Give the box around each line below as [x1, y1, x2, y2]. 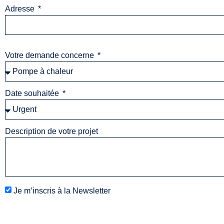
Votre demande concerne [5, 51, 96, 59]
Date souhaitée [5, 89, 61, 97]
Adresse [5, 4, 36, 13]
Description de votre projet [5, 127, 98, 135]
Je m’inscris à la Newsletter [13, 186, 110, 195]
